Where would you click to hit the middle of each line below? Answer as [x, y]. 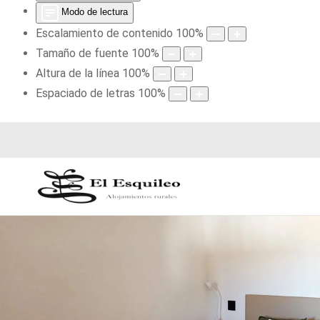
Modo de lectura [95, 12]
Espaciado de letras [85, 93]
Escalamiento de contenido [104, 33]
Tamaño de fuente [82, 53]
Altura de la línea [77, 73]
